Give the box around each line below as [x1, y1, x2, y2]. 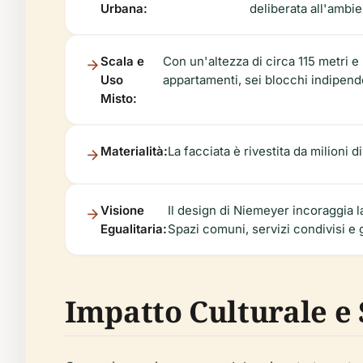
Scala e [100, 53, 144, 69]
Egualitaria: [100, 220, 167, 237]
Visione [100, 202, 144, 218]
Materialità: [100, 143, 168, 159]
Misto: [100, 90, 137, 106]
